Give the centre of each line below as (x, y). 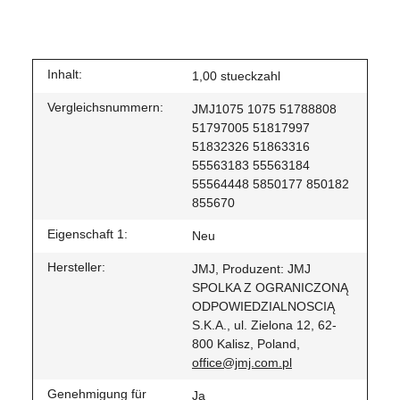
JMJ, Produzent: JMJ (251, 268)
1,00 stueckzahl (236, 75)
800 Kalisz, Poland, (246, 343)
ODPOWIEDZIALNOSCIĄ (263, 306)
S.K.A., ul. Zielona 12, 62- (264, 325)
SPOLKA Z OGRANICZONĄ (270, 287)
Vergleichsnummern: (105, 107)
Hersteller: (76, 267)
